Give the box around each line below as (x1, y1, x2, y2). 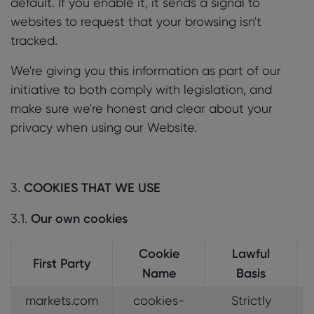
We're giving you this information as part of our (11, 63, 281, 78)
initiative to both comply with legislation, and (11, 82, 272, 97)
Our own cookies (31, 211, 128, 226)
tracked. (11, 33, 57, 48)
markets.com (25, 293, 98, 308)
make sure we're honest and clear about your (11, 101, 273, 116)
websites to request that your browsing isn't (11, 14, 261, 29)
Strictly (231, 293, 271, 308)
